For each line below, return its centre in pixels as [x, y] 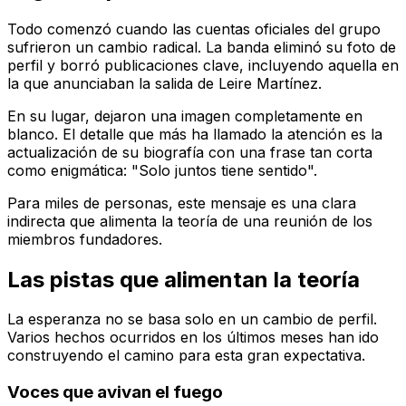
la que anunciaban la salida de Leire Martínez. [164, 83]
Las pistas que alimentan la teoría [184, 279]
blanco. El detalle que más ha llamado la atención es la [195, 134]
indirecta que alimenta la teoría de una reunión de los [190, 221]
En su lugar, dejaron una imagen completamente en [185, 116]
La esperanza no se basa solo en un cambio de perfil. [192, 319]
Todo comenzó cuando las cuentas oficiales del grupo [194, 29]
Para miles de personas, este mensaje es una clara [182, 203]
